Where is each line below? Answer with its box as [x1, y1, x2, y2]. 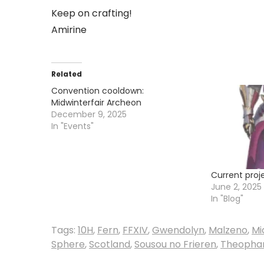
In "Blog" [210, 192, 243, 204]
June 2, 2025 [210, 180, 262, 193]
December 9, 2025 [51, 108, 127, 120]
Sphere [51, 237, 85, 251]
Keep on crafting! [51, 6, 132, 20]
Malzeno [209, 223, 247, 237]
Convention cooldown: [51, 84, 144, 97]
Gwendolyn [152, 223, 204, 237]
